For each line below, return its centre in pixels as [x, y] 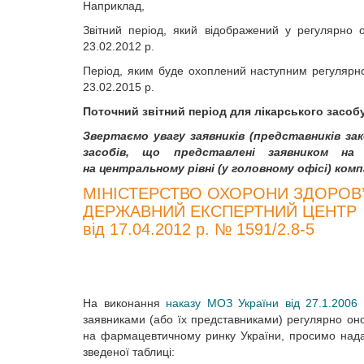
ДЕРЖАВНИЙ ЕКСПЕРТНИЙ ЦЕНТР [220, 211]
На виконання [124, 303]
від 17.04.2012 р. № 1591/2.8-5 [199, 229]
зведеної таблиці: [129, 352]
